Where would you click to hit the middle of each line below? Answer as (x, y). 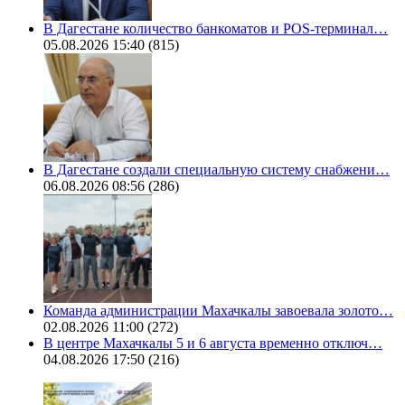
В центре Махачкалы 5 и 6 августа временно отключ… (213, 344)
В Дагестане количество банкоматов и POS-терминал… (216, 29)
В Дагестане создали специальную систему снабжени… (217, 170)
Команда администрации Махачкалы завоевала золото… (218, 311)
